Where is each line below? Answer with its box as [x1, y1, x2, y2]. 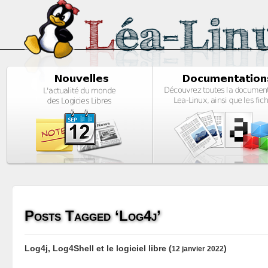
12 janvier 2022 [171, 244, 224, 252]
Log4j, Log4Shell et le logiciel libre [24, 243, 166, 253]
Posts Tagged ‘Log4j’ [24, 207, 161, 224]
